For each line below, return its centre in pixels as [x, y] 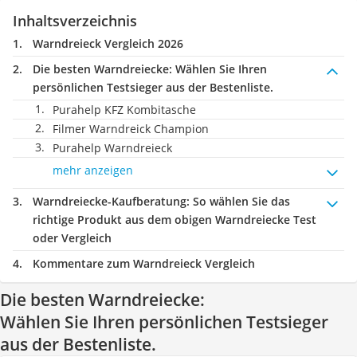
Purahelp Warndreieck [112, 148]
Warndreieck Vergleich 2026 [108, 43]
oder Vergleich [72, 238]
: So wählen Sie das [238, 201]
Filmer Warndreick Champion [131, 129]
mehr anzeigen [93, 170]
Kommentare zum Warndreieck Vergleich [144, 263]
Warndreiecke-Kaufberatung [110, 201]
